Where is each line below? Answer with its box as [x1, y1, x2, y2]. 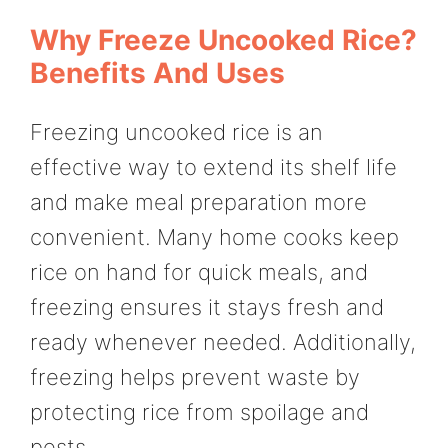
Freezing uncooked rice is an [30, 118, 323, 145]
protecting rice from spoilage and [30, 398, 369, 425]
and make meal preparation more [30, 188, 367, 215]
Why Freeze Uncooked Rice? [30, 22, 417, 57]
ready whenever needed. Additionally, [30, 328, 416, 355]
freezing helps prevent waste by [30, 363, 360, 390]
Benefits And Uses [30, 55, 285, 90]
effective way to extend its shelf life [30, 153, 397, 180]
